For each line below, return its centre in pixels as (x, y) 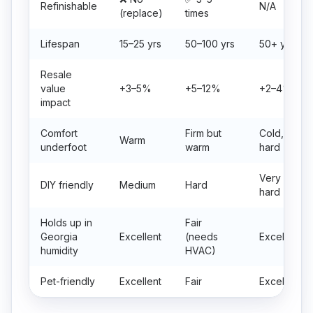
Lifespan (60, 44)
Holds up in (66, 223)
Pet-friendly (68, 281)
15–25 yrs (140, 44)
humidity (59, 250)
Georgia (59, 236)
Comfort (59, 133)
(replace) (141, 13)
